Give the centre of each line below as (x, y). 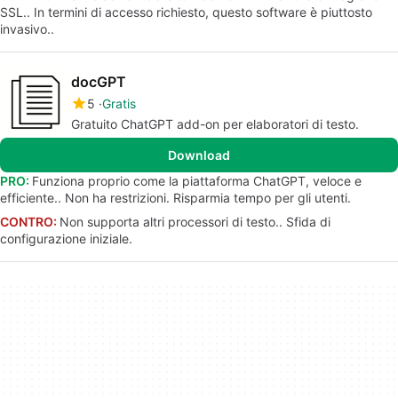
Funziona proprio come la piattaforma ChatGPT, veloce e (197, 181)
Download (199, 155)
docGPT (99, 82)
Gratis (119, 103)
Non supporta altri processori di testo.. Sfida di (195, 222)
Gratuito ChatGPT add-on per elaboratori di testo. (215, 124)
